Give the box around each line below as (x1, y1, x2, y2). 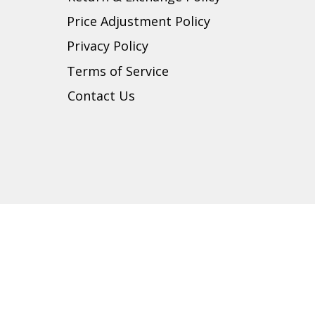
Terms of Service (66, 62, 169, 79)
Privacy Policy (66, 37, 148, 55)
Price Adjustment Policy (67, 12, 211, 30)
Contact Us (67, 86, 136, 104)
